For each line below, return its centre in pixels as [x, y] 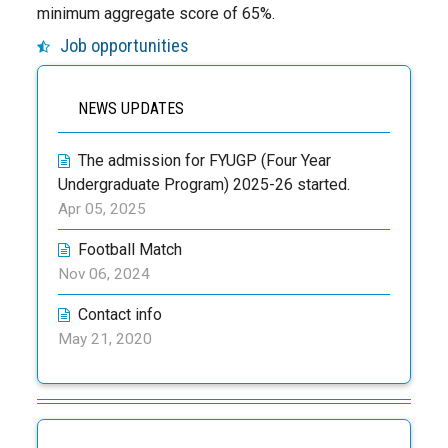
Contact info [120, 314]
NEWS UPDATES [131, 108]
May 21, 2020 [105, 339]
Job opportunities [125, 45]
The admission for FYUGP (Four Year [205, 160]
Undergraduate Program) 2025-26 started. [204, 184]
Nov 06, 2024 [104, 274]
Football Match [130, 249]
